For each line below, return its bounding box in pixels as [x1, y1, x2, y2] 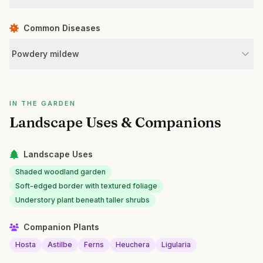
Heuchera [116, 240, 150, 249]
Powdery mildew [12, 49, 79, 59]
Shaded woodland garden [15, 167, 106, 176]
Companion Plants [23, 222, 99, 232]
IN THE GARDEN [9, 99, 76, 107]
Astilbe [48, 240, 72, 249]
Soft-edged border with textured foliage [15, 181, 157, 190]
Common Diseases [23, 23, 100, 33]
